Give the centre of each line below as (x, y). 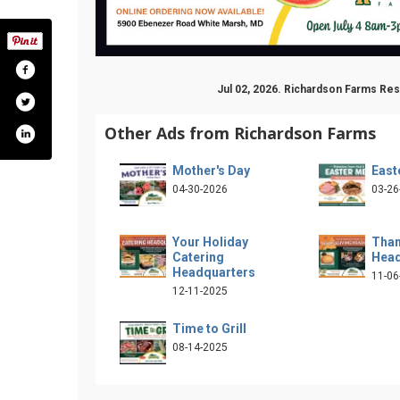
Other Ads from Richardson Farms (240, 133)
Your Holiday (210, 242)
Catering (198, 257)
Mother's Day (211, 170)
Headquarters (214, 272)
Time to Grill (209, 328)
